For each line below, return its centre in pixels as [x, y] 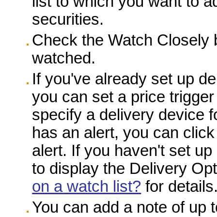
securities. [68, 19]
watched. [64, 58]
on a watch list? [87, 186]
